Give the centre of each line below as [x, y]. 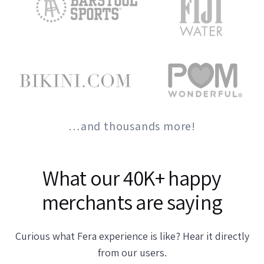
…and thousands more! [132, 126]
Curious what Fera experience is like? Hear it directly [132, 236]
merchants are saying [132, 202]
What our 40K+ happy [132, 178]
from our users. [132, 253]
